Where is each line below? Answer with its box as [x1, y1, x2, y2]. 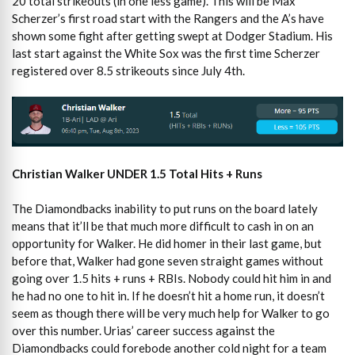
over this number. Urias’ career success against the [12, 323, 275, 338]
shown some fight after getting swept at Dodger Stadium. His [12, 28, 333, 43]
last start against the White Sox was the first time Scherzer [12, 45, 320, 60]
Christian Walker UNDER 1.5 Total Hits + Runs [12, 166, 262, 181]
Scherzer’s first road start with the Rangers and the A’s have [12, 10, 324, 25]
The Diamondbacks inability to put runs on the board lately [12, 201, 318, 216]
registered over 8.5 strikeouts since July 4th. [12, 63, 245, 78]
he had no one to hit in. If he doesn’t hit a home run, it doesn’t [12, 288, 325, 303]
